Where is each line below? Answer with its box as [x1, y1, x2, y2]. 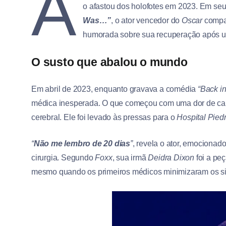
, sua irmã [112, 153, 148, 162]
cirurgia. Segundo [31, 153, 95, 162]
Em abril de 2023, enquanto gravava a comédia [31, 85, 198, 94]
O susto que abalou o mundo [31, 55, 188, 69]
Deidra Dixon [148, 153, 195, 162]
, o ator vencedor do [111, 16, 182, 25]
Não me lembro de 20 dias [33, 139, 131, 148]
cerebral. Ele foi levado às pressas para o [31, 113, 177, 122]
